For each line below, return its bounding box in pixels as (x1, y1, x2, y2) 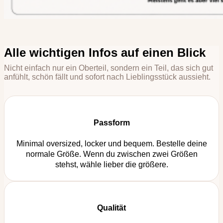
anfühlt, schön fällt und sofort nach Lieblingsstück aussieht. (4, 72, 211, 81)
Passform (93, 118, 130, 127)
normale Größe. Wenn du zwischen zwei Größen (25, 150, 198, 159)
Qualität (97, 203, 126, 212)
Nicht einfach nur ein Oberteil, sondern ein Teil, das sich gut (4, 63, 213, 72)
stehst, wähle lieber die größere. (55, 160, 168, 169)
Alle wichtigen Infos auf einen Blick (4, 45, 206, 59)
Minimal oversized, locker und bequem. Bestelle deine (16, 139, 207, 148)
